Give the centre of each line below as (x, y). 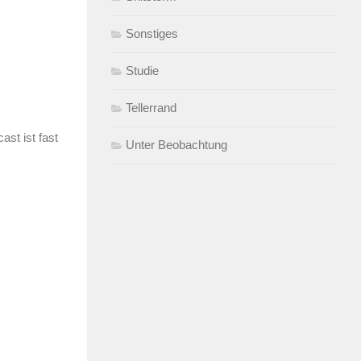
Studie (142, 70)
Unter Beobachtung (176, 144)
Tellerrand (151, 107)
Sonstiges (152, 33)
